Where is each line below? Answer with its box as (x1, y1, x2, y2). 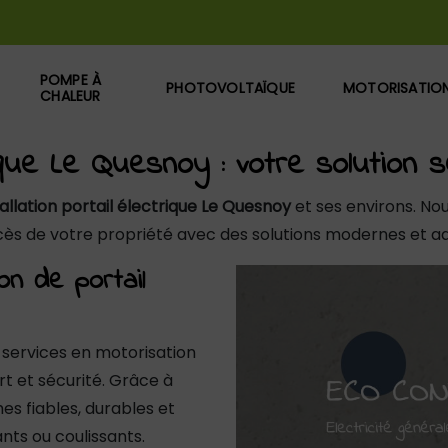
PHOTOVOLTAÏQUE (166, 77, 296, 98)
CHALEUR (40, 85, 101, 106)
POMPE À (39, 69, 102, 90)
